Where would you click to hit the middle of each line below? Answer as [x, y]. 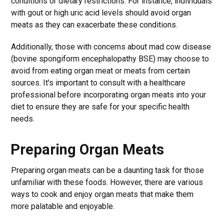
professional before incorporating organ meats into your [109, 94]
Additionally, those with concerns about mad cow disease [111, 46]
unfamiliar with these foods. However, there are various [107, 182]
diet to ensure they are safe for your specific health [100, 106]
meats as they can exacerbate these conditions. [94, 24]
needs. [23, 118]
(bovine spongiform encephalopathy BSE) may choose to [110, 58]
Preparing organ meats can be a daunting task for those [108, 170]
